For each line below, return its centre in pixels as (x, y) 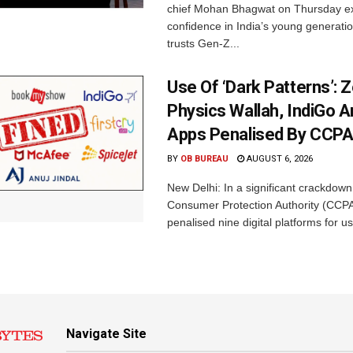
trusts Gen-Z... (203, 43)
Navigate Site (107, 333)
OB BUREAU (204, 158)
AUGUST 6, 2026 (279, 158)
